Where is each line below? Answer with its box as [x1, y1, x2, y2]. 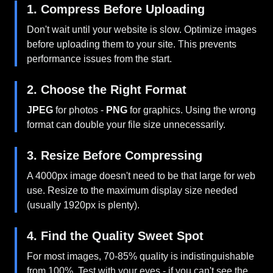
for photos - [53, 105, 106, 115]
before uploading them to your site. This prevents [27, 39, 236, 49]
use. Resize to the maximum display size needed [27, 185, 238, 196]
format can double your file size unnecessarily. [27, 119, 225, 130]
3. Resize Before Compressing [27, 149, 202, 162]
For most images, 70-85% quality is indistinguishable [27, 251, 254, 261]
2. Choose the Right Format [27, 83, 186, 96]
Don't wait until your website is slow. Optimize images [27, 24, 257, 35]
